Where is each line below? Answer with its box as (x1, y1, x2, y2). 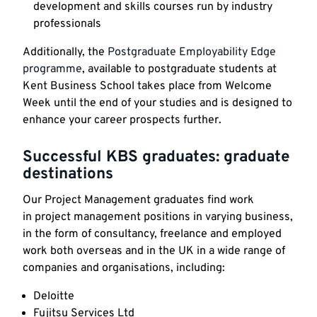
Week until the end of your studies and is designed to (23, 96, 292, 110)
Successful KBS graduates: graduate (23, 146, 289, 168)
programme (23, 62, 82, 76)
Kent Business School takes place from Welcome (23, 79, 272, 93)
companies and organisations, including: (23, 261, 225, 276)
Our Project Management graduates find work (23, 193, 254, 208)
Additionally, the (23, 45, 108, 59)
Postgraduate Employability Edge (108, 45, 276, 59)
